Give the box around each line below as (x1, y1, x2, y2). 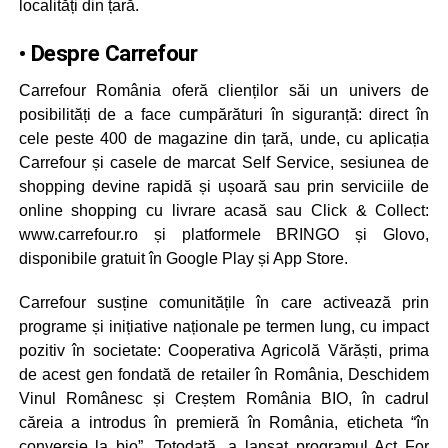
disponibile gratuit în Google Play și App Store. (18, 249, 348, 267)
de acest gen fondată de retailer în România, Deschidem (18, 365, 430, 383)
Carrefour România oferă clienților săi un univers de (18, 81, 430, 99)
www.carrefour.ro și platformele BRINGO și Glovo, (18, 225, 430, 243)
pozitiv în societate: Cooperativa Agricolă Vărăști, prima (18, 341, 430, 359)
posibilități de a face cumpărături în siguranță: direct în (18, 105, 430, 123)
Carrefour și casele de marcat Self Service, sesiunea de (18, 153, 430, 171)
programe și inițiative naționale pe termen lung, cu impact (18, 317, 430, 335)
